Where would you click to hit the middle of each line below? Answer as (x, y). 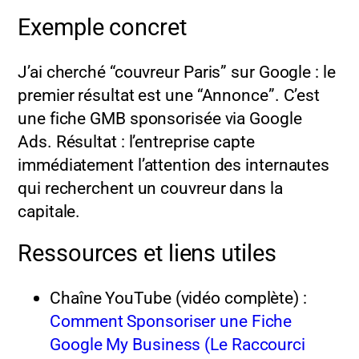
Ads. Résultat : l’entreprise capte (136, 141)
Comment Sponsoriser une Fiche (171, 321)
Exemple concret (102, 28)
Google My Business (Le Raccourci (177, 345)
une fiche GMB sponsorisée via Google (160, 118)
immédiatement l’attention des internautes (174, 164)
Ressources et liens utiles (147, 254)
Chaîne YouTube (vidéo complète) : (178, 298)
